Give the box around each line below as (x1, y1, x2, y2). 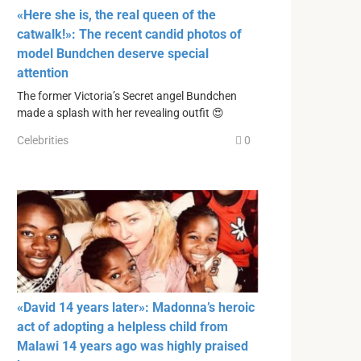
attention (17, 65, 68, 81)
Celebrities (17, 133, 68, 147)
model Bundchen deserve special (17, 46, 209, 62)
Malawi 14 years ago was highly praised (17, 338, 248, 355)
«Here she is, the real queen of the (17, 7, 216, 23)
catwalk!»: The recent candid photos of (17, 27, 242, 43)
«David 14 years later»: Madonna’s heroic (17, 300, 255, 316)
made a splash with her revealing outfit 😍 (17, 106, 224, 121)
